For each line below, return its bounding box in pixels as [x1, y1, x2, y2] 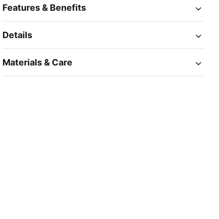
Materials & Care [2, 57, 73, 68]
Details [2, 30, 33, 41]
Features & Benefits [2, 2, 87, 13]
